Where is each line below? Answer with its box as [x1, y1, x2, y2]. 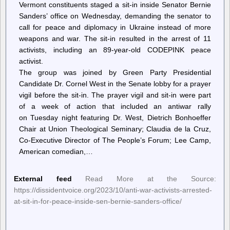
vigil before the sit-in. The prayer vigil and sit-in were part [19, 91, 211, 100]
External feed [14, 174, 72, 183]
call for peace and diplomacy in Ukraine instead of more [19, 23, 211, 32]
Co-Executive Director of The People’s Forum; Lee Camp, [19, 136, 211, 145]
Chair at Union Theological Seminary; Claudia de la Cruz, [19, 125, 211, 133]
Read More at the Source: [85, 174, 217, 183]
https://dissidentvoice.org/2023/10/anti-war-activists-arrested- [14, 185, 212, 194]
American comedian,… [19, 147, 93, 156]
